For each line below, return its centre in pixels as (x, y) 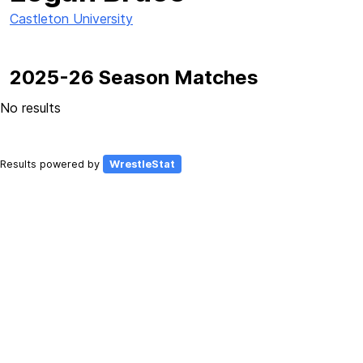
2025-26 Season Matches (134, 77)
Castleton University (71, 19)
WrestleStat (142, 164)
